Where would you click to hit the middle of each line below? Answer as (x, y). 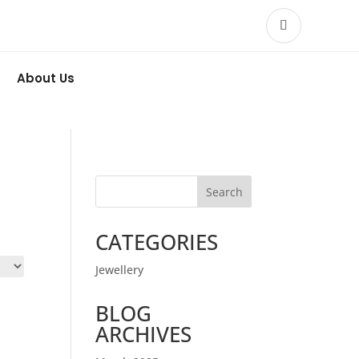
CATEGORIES (157, 242)
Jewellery (120, 270)
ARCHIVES (144, 335)
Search (224, 192)
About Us (45, 79)
